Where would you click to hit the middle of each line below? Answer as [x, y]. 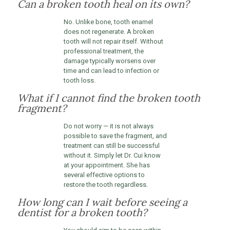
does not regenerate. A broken [109, 32]
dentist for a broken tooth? [82, 212]
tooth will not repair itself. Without [113, 41]
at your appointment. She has [107, 165]
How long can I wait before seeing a [102, 202]
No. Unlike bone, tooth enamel [108, 22]
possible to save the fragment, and [115, 136]
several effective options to [104, 175]
